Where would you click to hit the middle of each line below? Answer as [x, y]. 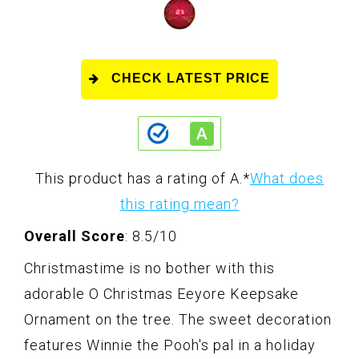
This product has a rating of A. [139, 179]
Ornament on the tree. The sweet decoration [178, 320]
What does [287, 179]
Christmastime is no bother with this [149, 268]
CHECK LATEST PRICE [191, 79]
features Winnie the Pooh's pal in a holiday [170, 345]
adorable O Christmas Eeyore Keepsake [161, 294]
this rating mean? [179, 204]
